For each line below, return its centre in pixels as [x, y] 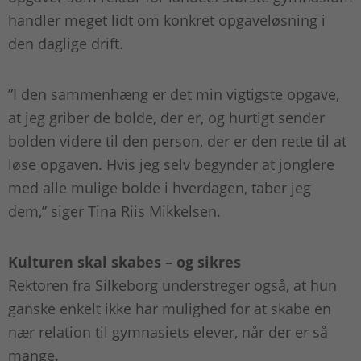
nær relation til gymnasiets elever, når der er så [168, 332]
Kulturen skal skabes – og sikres [124, 262]
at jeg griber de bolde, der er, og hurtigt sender [166, 118]
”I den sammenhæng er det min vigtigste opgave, [174, 95]
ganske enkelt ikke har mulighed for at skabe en [170, 309]
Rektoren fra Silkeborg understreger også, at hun [172, 286]
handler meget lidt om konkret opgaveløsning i [167, 21]
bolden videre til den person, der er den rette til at [177, 141]
